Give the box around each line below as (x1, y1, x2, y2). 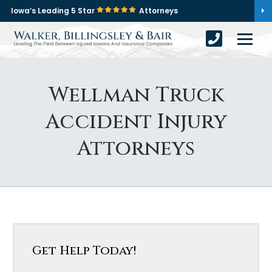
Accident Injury (45, 108, 227, 136)
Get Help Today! (32, 242, 137, 259)
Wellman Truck (48, 81, 224, 109)
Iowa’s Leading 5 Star (11, 5, 97, 16)
